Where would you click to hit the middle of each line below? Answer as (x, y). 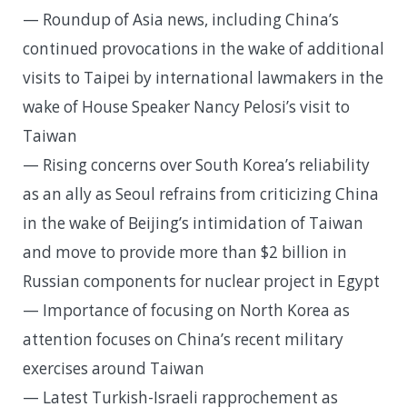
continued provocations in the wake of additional (203, 49)
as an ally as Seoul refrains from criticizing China (201, 194)
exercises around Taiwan (114, 369)
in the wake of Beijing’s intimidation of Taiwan (193, 223)
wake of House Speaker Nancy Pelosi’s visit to (186, 107)
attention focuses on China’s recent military (183, 340)
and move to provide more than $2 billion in (185, 253)
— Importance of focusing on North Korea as (186, 311)
